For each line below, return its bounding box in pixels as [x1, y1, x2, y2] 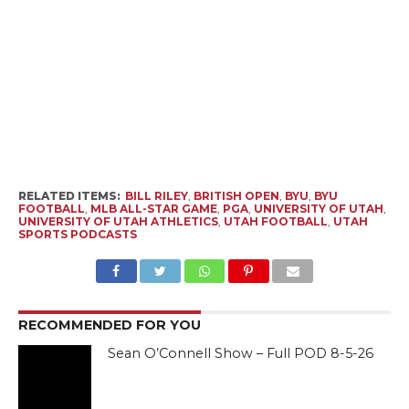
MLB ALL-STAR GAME [89, 202, 217, 215]
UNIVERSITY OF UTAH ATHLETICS [17, 215, 218, 228]
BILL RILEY [124, 189, 188, 203]
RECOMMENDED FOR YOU [17, 317, 201, 333]
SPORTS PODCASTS [17, 227, 137, 241]
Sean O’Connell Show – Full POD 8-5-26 [108, 345, 374, 362]
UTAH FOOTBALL [223, 215, 328, 228]
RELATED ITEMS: [17, 189, 121, 203]
